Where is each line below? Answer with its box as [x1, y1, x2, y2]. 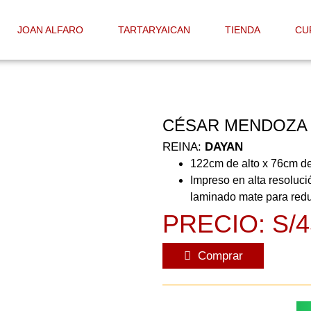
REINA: [162, 140, 205, 154]
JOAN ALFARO [17, 24, 83, 35]
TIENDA [224, 24, 260, 35]
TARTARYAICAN [117, 24, 190, 35]
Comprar [197, 249, 243, 263]
